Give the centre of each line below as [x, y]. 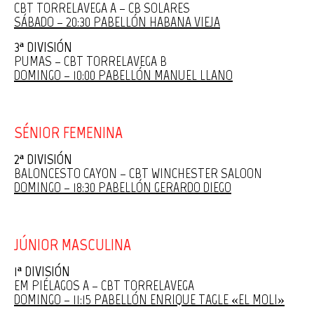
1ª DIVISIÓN [42, 272]
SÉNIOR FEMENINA [68, 132]
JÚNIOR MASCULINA [73, 245]
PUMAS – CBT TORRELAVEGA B [90, 61]
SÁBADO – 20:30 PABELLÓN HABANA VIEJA [117, 22]
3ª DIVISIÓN [43, 47]
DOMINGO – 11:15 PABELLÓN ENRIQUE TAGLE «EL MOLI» [149, 300]
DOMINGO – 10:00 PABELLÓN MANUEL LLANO [123, 75]
